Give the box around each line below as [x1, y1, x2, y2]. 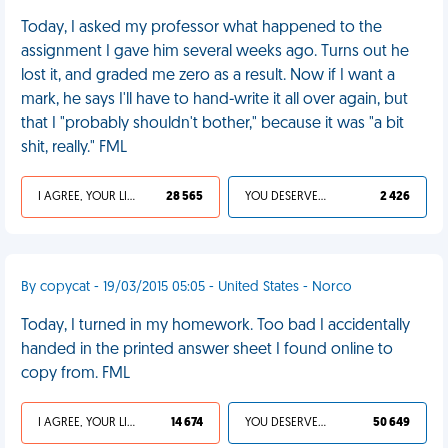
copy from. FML [21, 366, 130, 382]
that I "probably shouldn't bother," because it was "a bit [21, 116, 404, 132]
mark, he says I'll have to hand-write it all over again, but [21, 92, 408, 108]
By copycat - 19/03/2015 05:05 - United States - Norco [21, 280, 352, 295]
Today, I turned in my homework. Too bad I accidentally [21, 318, 410, 334]
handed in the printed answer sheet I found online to [21, 342, 393, 358]
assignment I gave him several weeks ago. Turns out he [21, 44, 409, 60]
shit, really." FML [21, 140, 127, 156]
